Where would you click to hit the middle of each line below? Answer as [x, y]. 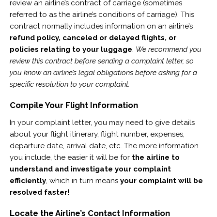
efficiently [28, 180]
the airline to [155, 157]
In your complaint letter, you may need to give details [102, 122]
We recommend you [168, 50]
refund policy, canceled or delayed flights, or [93, 38]
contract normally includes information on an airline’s [101, 26]
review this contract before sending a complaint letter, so [101, 61]
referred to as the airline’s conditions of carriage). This [102, 15]
